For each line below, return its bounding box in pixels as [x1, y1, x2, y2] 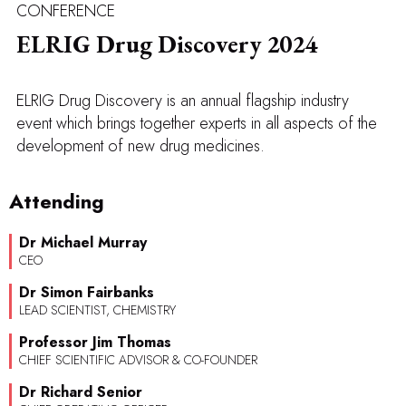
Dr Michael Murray [19, 232, 147, 254]
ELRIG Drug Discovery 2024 [16, 27, 317, 60]
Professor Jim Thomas [19, 332, 171, 353]
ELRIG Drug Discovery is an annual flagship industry [16, 88, 349, 112]
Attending [9, 186, 104, 216]
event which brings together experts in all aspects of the [16, 111, 377, 135]
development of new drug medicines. [16, 133, 265, 158]
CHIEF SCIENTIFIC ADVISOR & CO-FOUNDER [19, 351, 257, 370]
